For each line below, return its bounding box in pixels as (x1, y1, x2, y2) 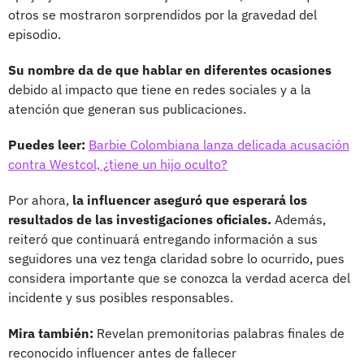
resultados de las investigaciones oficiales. (8, 211, 271, 228)
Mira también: (8, 325, 97, 342)
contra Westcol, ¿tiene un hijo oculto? (8, 156, 227, 173)
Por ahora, (8, 192, 72, 209)
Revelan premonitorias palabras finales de (97, 325, 344, 342)
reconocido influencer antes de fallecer (8, 344, 236, 362)
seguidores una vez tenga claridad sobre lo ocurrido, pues (8, 250, 344, 267)
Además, (271, 211, 326, 228)
